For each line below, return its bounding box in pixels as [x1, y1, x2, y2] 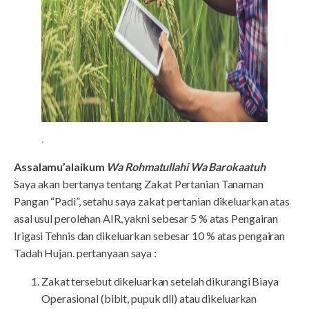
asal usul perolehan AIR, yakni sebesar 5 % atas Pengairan [14, 212, 279, 225]
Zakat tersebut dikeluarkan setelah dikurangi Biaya [41, 275, 279, 288]
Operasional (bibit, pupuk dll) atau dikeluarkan [41, 292, 257, 305]
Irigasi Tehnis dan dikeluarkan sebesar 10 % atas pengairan [14, 229, 286, 242]
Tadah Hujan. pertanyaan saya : [14, 246, 157, 259]
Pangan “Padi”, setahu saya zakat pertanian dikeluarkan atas [14, 195, 290, 208]
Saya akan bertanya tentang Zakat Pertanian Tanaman [14, 177, 263, 190]
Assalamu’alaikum [14, 160, 105, 173]
